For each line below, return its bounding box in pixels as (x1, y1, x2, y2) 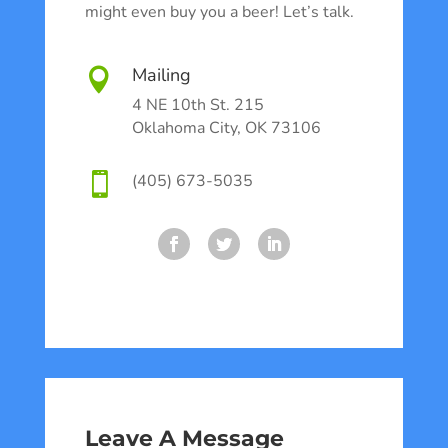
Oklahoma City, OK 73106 (131, 117, 321, 140)
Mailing (131, 63, 191, 88)
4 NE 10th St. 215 (131, 94, 264, 117)
